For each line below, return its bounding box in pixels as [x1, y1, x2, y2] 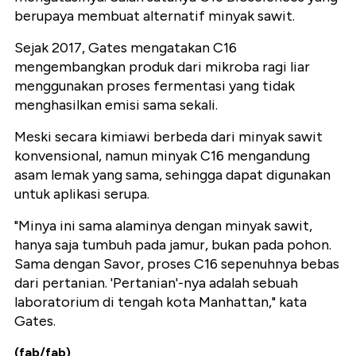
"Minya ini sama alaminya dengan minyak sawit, [14, 217, 312, 235]
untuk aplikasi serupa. [14, 185, 149, 203]
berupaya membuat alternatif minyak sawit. [14, 7, 295, 25]
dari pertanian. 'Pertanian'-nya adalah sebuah [14, 274, 298, 292]
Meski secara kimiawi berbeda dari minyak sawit [14, 128, 323, 146]
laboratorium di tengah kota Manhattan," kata [14, 293, 307, 311]
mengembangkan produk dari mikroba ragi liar [14, 58, 310, 76]
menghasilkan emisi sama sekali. [14, 96, 218, 114]
